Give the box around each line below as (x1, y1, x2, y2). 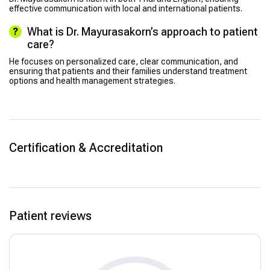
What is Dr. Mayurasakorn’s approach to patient (27, 25, 258, 38)
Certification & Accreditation (9, 140, 163, 155)
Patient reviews (9, 208, 92, 223)
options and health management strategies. (9, 75, 175, 86)
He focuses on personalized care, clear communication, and (9, 56, 238, 66)
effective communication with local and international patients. (9, 3, 242, 13)
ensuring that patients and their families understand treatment (9, 66, 247, 76)
